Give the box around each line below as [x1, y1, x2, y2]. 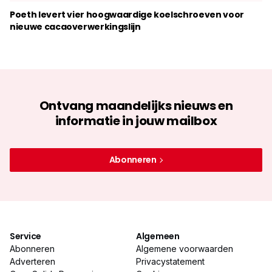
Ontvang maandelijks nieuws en [39, 97, 233, 114]
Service [10, 230, 42, 242]
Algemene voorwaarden [136, 243, 233, 254]
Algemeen [136, 230, 180, 242]
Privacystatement [136, 256, 205, 267]
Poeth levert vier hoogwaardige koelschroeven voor [10, 8, 244, 21]
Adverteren [10, 256, 55, 267]
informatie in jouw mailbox [55, 112, 217, 129]
